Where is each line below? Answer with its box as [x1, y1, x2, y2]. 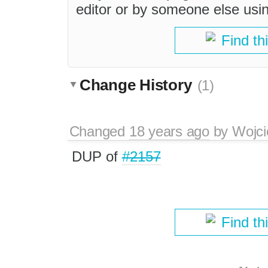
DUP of [71, 148, 122, 165]
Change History [80, 75, 196, 94]
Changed [69, 123, 129, 139]
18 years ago [129, 123, 209, 139]
